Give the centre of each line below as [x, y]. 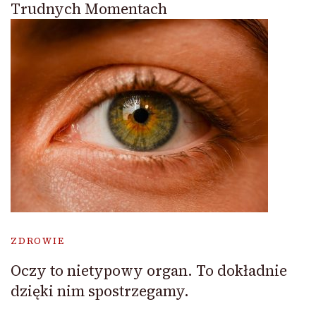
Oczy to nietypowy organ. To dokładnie [149, 270]
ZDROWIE [38, 241]
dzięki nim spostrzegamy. [100, 291]
